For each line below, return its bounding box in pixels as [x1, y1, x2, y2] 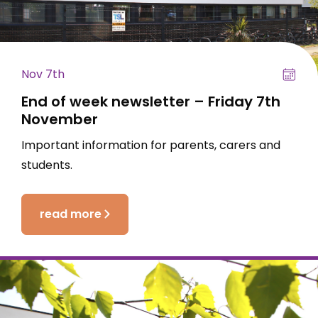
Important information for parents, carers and [21, 137, 280, 154]
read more [40, 205, 102, 222]
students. [21, 157, 72, 174]
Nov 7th [21, 65, 65, 82]
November [21, 109, 98, 129]
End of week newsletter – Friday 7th [21, 91, 280, 111]
